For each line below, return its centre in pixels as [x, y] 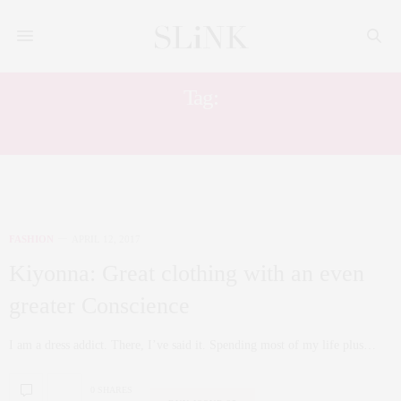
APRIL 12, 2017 [106, 239]
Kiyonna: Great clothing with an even [187, 273]
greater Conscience [99, 306]
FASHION [31, 239]
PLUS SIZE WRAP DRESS [200, 128]
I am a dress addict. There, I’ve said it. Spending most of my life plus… [192, 345]
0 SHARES [111, 389]
